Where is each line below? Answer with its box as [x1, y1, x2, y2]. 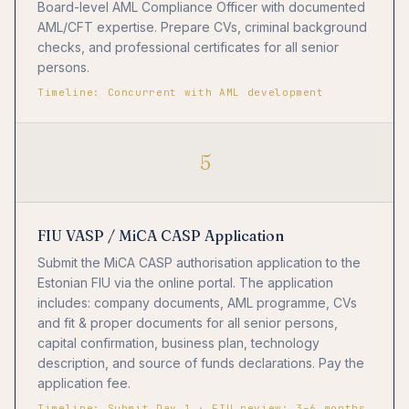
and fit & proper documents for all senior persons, [37, 315, 338, 331]
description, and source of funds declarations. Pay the [37, 355, 364, 372]
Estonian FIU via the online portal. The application [37, 275, 333, 291]
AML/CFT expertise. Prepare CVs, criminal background [37, 18, 367, 35]
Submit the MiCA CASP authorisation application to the [37, 255, 361, 271]
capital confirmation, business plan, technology [37, 335, 320, 351]
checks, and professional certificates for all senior [37, 38, 339, 55]
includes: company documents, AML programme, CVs [37, 295, 357, 311]
